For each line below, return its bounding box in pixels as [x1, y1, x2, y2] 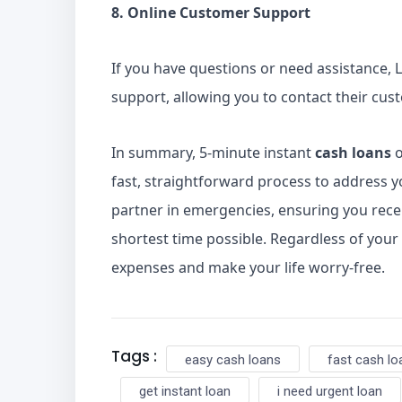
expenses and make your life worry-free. [111, 258, 385, 277]
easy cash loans [185, 352, 281, 368]
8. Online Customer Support [111, 3, 310, 22]
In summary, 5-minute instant [111, 143, 315, 162]
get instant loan [139, 383, 231, 399]
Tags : [111, 345, 157, 367]
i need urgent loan [277, 383, 382, 399]
